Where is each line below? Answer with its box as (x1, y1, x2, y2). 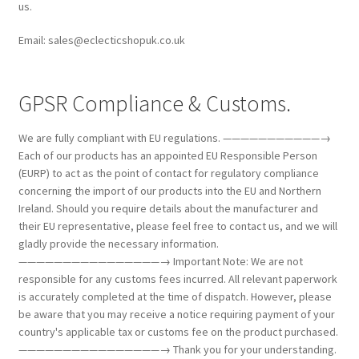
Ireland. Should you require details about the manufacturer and (18, 200, 318, 216)
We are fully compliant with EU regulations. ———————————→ (18, 130, 331, 145)
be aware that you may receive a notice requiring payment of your (18, 306, 335, 321)
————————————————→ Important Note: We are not (18, 253, 303, 268)
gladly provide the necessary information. (18, 236, 219, 251)
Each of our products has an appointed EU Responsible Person (18, 147, 317, 163)
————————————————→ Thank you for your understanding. (18, 341, 337, 357)
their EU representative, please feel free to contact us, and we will (18, 218, 337, 233)
